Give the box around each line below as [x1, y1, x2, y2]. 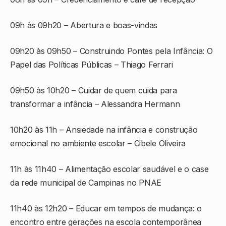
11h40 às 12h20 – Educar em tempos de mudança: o [10, 203, 202, 214]
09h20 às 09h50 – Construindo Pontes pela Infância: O [10, 46, 213, 56]
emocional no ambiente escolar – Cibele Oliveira [10, 138, 186, 149]
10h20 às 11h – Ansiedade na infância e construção [10, 125, 198, 135]
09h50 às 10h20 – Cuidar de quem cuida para [10, 85, 177, 96]
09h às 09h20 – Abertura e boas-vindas [10, 20, 158, 31]
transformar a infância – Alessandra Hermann [10, 99, 180, 109]
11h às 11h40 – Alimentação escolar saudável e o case [10, 164, 209, 175]
